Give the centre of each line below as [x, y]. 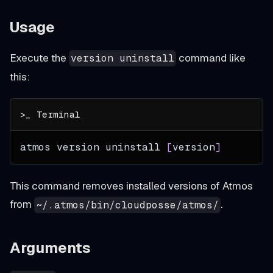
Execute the [39, 58]
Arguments [50, 247]
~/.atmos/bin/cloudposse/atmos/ [128, 205]
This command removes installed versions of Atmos [131, 186]
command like [211, 58]
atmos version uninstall [93, 147]
